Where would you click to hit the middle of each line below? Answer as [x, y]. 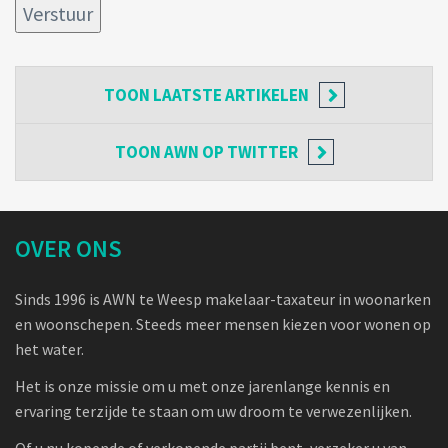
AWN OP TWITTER [230, 151]
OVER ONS [68, 248]
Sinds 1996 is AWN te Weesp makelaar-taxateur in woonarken [223, 298]
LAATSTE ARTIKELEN [230, 94]
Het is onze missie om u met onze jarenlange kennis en [202, 385]
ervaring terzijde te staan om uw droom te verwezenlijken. [213, 410]
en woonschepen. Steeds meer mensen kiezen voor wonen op [223, 323]
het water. [49, 348]
